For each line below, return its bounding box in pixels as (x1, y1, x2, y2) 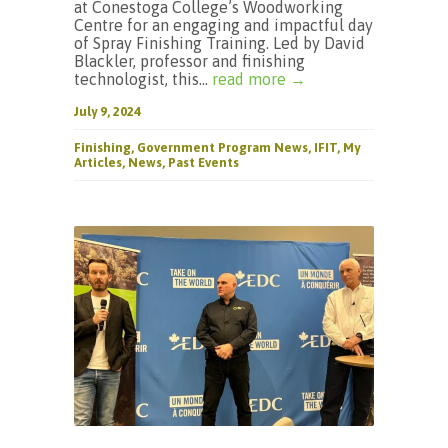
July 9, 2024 (74, 104, 141, 119)
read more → (212, 70, 306, 88)
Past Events (168, 155, 239, 170)
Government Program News (137, 140, 308, 155)
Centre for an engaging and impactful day (74, 16, 373, 34)
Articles (74, 155, 122, 170)
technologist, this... (74, 70, 212, 88)
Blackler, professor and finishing (74, 52, 305, 70)
